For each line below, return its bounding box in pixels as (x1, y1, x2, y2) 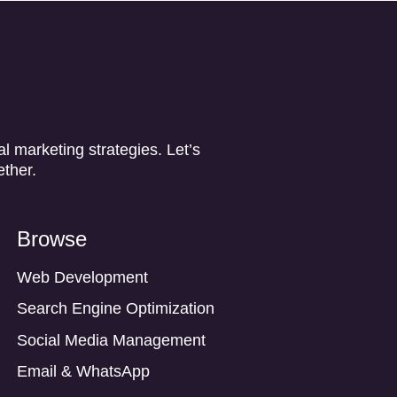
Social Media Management (17, 331, 206, 349)
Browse (17, 226, 87, 251)
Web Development (17, 268, 148, 286)
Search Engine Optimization (17, 300, 214, 318)
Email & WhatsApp (17, 362, 150, 381)
